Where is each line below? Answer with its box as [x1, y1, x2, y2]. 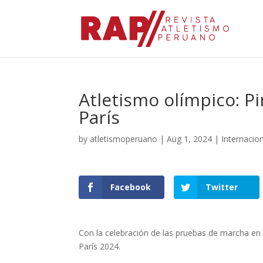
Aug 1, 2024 [167, 133, 213, 144]
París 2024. [79, 241, 121, 252]
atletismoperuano [90, 133, 158, 144]
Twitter [205, 181, 238, 193]
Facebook [110, 181, 151, 193]
